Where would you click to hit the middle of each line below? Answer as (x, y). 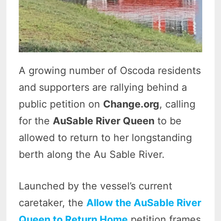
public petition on (61, 104)
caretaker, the (53, 203)
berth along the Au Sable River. (92, 155)
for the (36, 121)
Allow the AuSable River (144, 203)
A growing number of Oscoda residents (110, 71)
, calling (178, 104)
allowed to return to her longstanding (106, 138)
